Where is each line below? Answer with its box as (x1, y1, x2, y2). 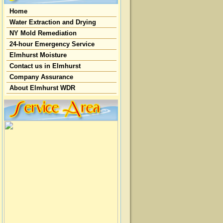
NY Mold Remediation (9, 29, 77, 37)
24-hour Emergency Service (9, 40, 95, 48)
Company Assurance (9, 73, 73, 81)
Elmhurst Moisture (9, 51, 67, 59)
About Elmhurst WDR (9, 84, 75, 92)
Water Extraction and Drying (9, 18, 96, 26)
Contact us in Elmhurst (9, 62, 81, 70)
